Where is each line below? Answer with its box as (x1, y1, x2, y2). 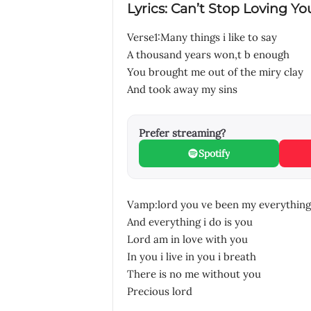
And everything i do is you (126, 215, 253, 228)
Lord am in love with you (126, 233, 248, 246)
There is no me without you (126, 267, 261, 280)
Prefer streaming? (138, 126, 226, 140)
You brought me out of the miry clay (126, 65, 303, 78)
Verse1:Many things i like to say (126, 31, 277, 44)
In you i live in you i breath (126, 250, 256, 263)
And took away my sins (126, 83, 237, 96)
